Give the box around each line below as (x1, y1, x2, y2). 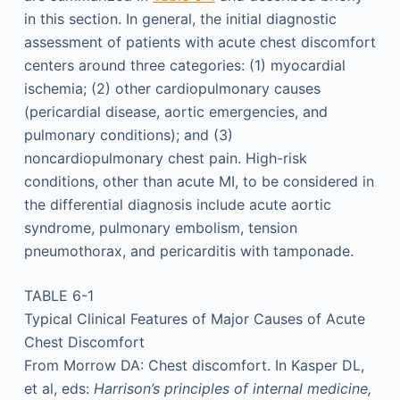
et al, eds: (23, 379, 94, 397)
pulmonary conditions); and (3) (23, 126, 233, 144)
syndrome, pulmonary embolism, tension (23, 219, 297, 237)
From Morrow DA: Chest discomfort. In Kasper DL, (23, 356, 364, 374)
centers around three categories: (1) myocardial (23, 56, 346, 74)
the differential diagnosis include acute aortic (23, 196, 331, 213)
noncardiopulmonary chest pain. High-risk (23, 149, 307, 167)
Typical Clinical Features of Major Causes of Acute (23, 310, 365, 328)
